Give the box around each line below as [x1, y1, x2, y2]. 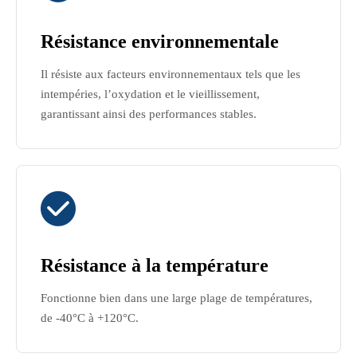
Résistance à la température [41, 255, 269, 276]
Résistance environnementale [41, 31, 279, 52]
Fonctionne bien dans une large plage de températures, [41, 292, 312, 304]
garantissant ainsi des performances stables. [41, 108, 257, 120]
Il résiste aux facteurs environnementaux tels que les [41, 68, 300, 80]
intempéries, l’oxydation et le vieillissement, [41, 88, 260, 100]
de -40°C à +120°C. [41, 312, 139, 324]
